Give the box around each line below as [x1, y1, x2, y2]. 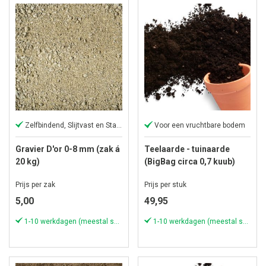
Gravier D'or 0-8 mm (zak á [15, 144, 120, 154]
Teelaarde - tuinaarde [144, 144, 230, 154]
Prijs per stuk [144, 180, 186, 189]
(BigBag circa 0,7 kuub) [144, 156, 235, 166]
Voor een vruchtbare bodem [154, 121, 245, 129]
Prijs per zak [15, 180, 55, 189]
